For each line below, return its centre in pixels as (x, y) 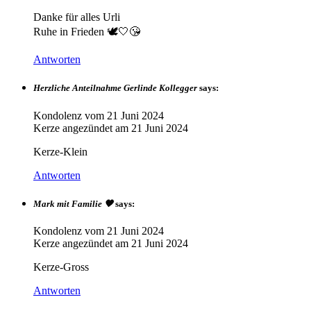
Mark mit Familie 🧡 (73, 203)
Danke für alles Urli (77, 17)
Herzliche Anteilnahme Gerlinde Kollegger (115, 88)
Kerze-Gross (61, 267)
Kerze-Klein (60, 151)
